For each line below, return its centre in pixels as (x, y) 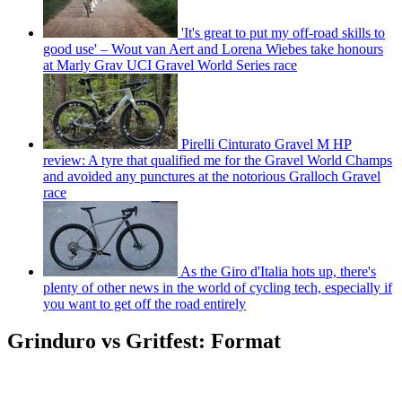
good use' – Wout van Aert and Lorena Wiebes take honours (213, 48)
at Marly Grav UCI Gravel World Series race (170, 65)
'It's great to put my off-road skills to (283, 32)
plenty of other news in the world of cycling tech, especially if (218, 287)
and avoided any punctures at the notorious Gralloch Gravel (212, 176)
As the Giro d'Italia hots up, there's (278, 271)
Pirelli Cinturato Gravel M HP (267, 144)
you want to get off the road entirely (144, 303)
